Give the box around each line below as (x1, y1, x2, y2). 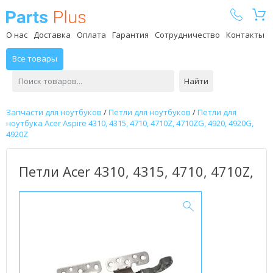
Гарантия (112, 29, 149, 40)
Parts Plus (86, 10, 126, 22)
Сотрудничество (155, 29, 220, 40)
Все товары (12, 53, 57, 64)
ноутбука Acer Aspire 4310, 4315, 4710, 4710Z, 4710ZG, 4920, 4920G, (6, 118, 253, 129)
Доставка (34, 29, 71, 40)
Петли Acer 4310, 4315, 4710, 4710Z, (19, 162, 253, 180)
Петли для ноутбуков (108, 107, 191, 118)
